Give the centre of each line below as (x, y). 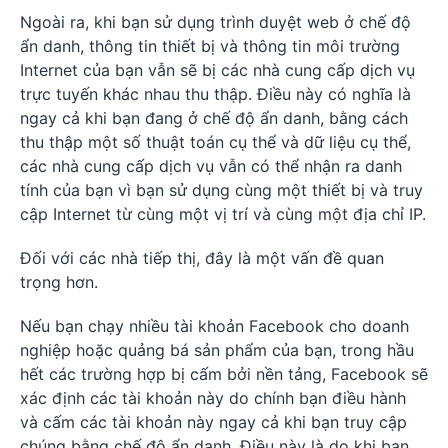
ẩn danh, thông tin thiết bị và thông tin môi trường (210, 45)
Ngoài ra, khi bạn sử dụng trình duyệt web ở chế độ (215, 21)
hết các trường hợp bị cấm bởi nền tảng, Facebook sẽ (224, 373)
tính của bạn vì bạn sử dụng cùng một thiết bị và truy (221, 189)
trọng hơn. (59, 281)
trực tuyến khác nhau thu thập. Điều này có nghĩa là (215, 93)
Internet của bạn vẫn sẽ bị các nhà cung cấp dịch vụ (217, 69)
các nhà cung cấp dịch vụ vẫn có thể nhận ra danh (211, 165)
